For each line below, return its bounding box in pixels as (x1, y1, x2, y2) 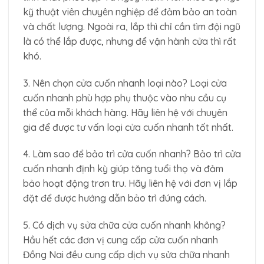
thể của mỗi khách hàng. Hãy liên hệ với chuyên (23, 106, 227, 118)
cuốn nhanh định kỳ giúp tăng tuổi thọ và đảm (23, 163, 223, 175)
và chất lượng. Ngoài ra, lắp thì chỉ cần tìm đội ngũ (23, 20, 240, 32)
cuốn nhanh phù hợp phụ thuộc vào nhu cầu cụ (23, 91, 226, 104)
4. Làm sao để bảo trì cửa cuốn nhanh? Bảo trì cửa (23, 148, 241, 160)
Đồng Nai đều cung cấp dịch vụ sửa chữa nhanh (23, 249, 230, 261)
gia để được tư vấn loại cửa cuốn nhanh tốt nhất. (23, 121, 233, 133)
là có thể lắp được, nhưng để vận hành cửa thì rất (23, 35, 236, 47)
